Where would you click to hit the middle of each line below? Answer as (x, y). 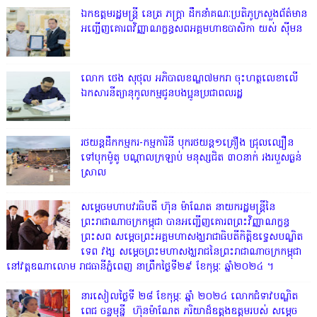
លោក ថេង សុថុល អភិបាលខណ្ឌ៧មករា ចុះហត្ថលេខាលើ (189, 79)
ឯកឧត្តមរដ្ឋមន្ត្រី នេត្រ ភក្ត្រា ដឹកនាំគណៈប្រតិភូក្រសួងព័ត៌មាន (194, 14)
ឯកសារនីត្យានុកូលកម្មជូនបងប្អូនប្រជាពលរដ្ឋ (161, 93)
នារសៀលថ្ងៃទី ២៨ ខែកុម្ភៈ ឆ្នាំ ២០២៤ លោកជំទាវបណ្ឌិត (189, 296)
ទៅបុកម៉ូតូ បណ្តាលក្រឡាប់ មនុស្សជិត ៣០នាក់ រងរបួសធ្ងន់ (191, 158)
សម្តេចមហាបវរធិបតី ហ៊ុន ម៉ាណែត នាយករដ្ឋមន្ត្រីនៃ (178, 207)
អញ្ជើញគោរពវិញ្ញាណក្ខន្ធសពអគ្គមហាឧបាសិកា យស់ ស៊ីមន (191, 29)
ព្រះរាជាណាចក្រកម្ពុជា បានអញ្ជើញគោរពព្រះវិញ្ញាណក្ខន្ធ (185, 222)
